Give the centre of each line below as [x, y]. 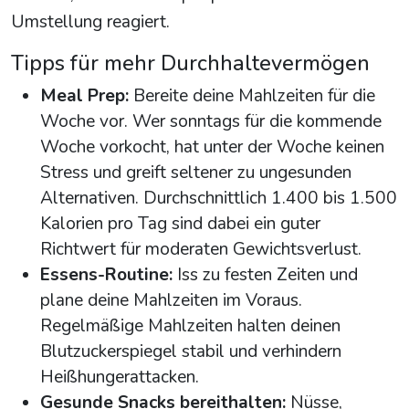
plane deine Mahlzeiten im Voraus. [171, 301]
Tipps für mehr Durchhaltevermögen [190, 63]
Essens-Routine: [106, 275]
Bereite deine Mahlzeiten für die [252, 96]
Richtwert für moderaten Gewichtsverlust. [201, 250]
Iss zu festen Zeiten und [265, 275]
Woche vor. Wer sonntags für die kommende [211, 122]
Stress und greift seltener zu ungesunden [196, 173]
